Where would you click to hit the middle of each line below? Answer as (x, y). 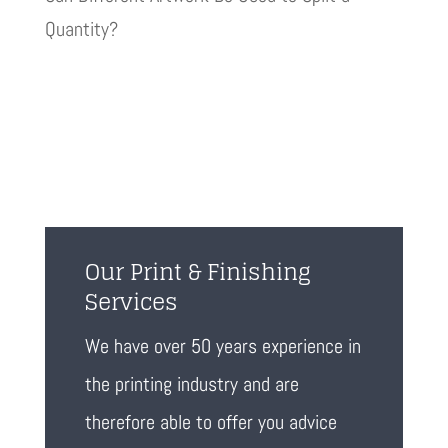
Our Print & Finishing (197, 272)
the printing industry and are (191, 384)
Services (131, 302)
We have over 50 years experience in (222, 346)
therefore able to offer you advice (210, 422)
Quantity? (81, 29)
